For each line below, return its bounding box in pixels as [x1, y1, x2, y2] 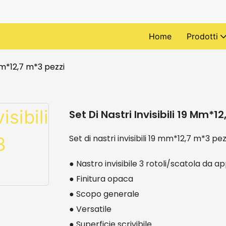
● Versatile [69, 203, 111, 215]
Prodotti [187, 31, 218, 41]
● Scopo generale [69, 188, 139, 200]
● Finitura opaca [69, 173, 133, 185]
